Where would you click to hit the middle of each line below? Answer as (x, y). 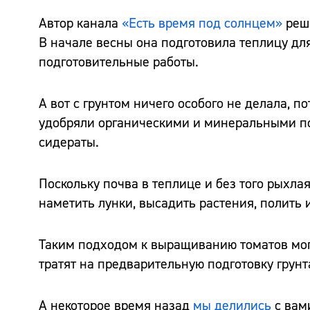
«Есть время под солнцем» (204, 23)
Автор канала (80, 23)
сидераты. (69, 142)
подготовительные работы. (119, 62)
